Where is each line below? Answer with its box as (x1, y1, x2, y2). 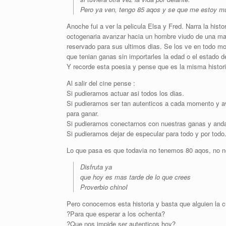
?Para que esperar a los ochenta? (67, 209, 165, 218)
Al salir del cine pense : (67, 78, 135, 88)
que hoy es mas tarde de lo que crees (80, 172, 191, 182)
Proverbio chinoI (80, 182, 128, 192)
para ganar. (67, 108, 99, 118)
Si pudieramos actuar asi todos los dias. (67, 88, 184, 98)
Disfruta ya (80, 162, 112, 172)
